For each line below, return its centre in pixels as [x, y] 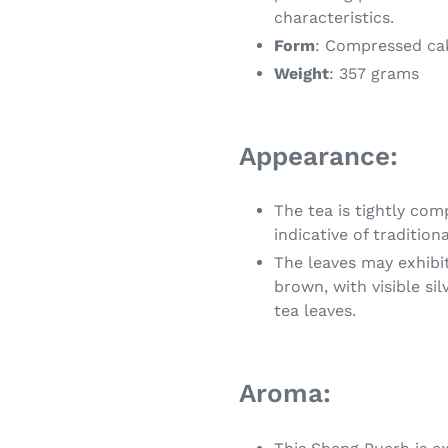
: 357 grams [374, 73]
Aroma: [285, 393]
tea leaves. [315, 311]
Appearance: [318, 155]
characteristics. [334, 17]
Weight [301, 73]
